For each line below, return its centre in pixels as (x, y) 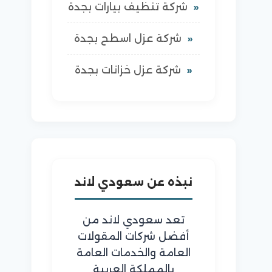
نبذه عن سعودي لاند (133, 182)
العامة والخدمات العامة (133, 252)
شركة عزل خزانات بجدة (128, 70)
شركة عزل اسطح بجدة (128, 39)
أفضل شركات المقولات (134, 236)
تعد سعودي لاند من (133, 219)
